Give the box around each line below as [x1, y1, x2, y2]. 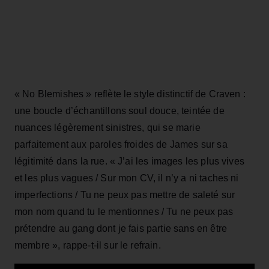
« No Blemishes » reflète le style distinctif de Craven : [14, 89, 246, 100]
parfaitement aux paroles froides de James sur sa [14, 139, 228, 150]
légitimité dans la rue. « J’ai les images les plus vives [14, 156, 244, 167]
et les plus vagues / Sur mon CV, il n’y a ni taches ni [14, 173, 239, 184]
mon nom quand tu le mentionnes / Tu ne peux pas [14, 207, 234, 217]
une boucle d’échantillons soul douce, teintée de [14, 106, 225, 116]
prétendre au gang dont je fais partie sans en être [14, 223, 228, 234]
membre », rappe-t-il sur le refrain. [14, 240, 161, 251]
